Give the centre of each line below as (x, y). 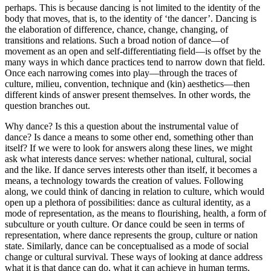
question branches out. (47, 106)
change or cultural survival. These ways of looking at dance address (134, 257)
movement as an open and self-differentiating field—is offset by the (133, 51)
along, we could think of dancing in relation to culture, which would (135, 192)
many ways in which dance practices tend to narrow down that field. (135, 62)
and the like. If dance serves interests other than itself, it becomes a (131, 170)
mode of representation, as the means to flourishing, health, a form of (135, 214)
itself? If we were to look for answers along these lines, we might (129, 148)
